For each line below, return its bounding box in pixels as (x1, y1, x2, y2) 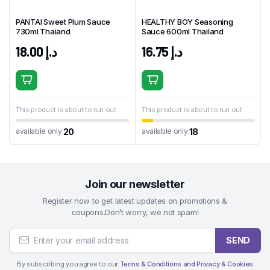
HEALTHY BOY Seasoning (142, 16, 233, 27)
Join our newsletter (85, 178, 185, 190)
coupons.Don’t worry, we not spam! (71, 207, 199, 217)
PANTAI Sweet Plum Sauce (16, 16, 111, 27)
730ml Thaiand (16, 26, 71, 36)
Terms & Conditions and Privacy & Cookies (119, 260, 253, 268)
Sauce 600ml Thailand (142, 26, 224, 36)
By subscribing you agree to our (17, 260, 120, 268)
